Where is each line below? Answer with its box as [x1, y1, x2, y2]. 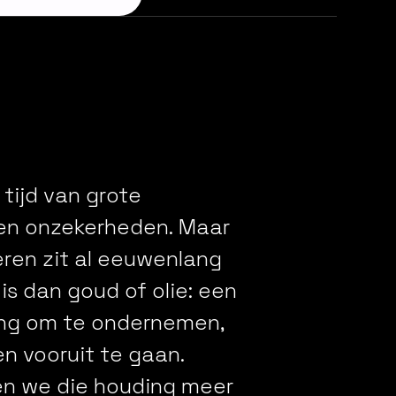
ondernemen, [90, 308, 225, 336]
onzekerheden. [24, 212, 173, 240]
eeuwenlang [96, 244, 222, 272]
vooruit [22, 339, 95, 368]
